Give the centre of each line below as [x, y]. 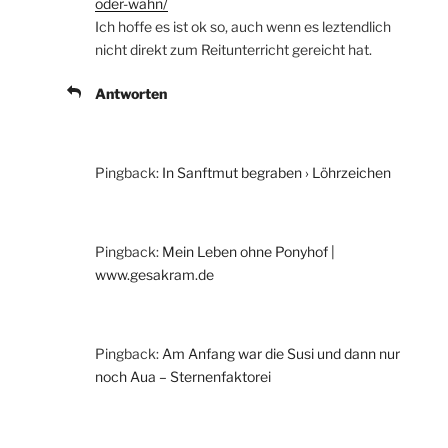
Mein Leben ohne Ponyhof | [248, 251]
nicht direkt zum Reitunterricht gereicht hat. [233, 49]
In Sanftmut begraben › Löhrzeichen [276, 172]
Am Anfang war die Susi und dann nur [281, 353]
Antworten [131, 93]
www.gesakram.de [154, 274]
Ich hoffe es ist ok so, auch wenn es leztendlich [243, 26]
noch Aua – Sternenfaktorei [183, 376]
